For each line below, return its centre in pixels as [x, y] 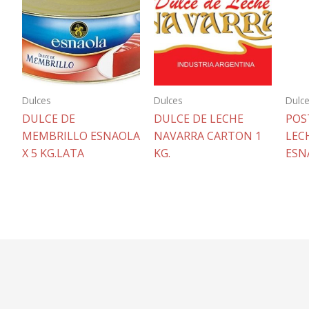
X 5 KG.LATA [53, 153]
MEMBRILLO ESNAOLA [81, 136]
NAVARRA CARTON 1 [208, 136]
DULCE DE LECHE [199, 119]
